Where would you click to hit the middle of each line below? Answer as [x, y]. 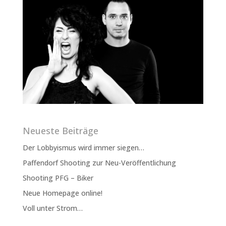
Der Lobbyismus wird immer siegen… [83, 148]
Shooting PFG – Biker [58, 178]
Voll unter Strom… [52, 208]
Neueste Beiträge [60, 131]
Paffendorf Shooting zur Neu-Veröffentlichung [99, 163]
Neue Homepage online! [62, 193]
